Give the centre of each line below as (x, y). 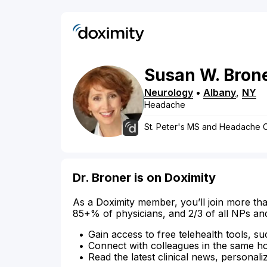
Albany (220, 93)
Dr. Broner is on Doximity (144, 178)
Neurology (169, 93)
